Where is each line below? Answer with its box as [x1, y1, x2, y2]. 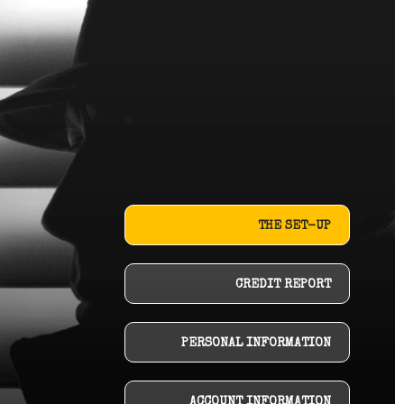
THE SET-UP [258, 220, 331, 233]
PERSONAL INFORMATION [181, 337, 331, 350]
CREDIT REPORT [235, 279, 331, 291]
